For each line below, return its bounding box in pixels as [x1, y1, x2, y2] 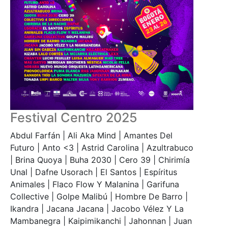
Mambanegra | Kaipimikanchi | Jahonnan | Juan [10, 215, 192, 226]
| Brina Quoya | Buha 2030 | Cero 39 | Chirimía [10, 154, 190, 165]
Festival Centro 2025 [10, 109, 137, 125]
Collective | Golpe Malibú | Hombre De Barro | [10, 191, 188, 202]
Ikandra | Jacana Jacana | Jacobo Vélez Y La [10, 203, 184, 214]
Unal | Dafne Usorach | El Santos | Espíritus [10, 166, 177, 177]
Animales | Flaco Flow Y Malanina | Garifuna [10, 179, 179, 189]
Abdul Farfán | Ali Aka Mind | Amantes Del [10, 130, 173, 140]
